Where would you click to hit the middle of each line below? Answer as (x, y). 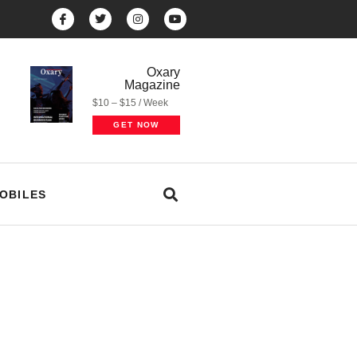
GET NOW (136, 125)
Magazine (152, 85)
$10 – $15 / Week (131, 103)
